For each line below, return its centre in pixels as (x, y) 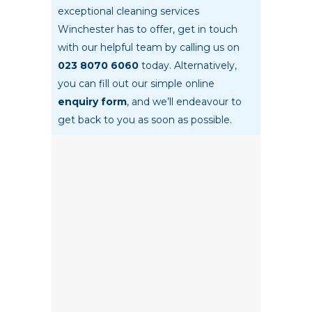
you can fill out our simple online (136, 84)
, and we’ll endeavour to (184, 102)
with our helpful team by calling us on (149, 48)
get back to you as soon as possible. (145, 120)
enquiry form (92, 102)
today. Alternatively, (188, 66)
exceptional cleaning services (128, 11)
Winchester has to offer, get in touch (148, 30)
